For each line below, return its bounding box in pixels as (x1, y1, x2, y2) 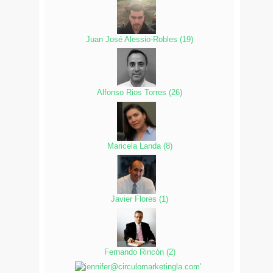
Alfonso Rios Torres (97, 88, 169, 97)
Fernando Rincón (104, 247, 166, 257)
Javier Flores (111, 194, 159, 204)
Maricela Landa (107, 141, 163, 151)
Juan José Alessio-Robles (86, 35, 180, 44)
